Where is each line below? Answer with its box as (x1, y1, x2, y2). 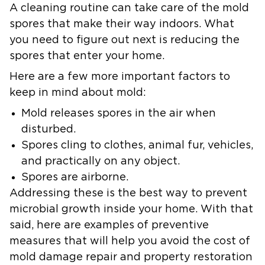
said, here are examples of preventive (9, 219, 209, 231)
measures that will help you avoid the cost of (9, 235, 250, 247)
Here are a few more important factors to (9, 71, 230, 82)
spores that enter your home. (9, 50, 164, 62)
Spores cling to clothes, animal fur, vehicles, (21, 140, 253, 151)
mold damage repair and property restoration (9, 251, 253, 263)
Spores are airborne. (21, 172, 128, 183)
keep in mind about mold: (9, 87, 146, 98)
